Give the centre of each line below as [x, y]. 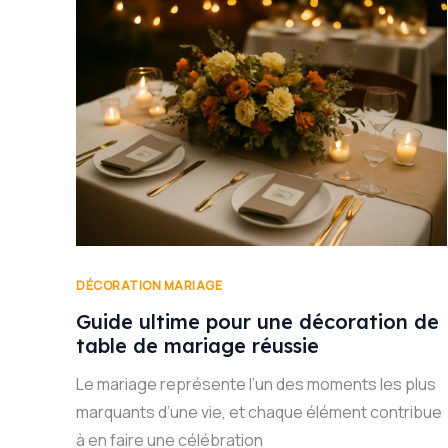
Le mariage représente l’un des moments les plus [256, 384]
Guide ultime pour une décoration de [257, 322]
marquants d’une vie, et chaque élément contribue [259, 412]
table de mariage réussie [197, 346]
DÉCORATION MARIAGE [149, 285]
